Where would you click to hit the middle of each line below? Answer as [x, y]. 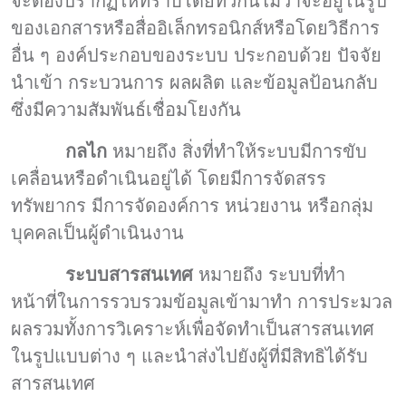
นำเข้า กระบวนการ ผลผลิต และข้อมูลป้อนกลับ [194, 82]
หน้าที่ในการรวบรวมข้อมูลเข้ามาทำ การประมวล [202, 301]
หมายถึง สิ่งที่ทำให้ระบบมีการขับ [240, 151]
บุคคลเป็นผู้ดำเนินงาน [97, 232]
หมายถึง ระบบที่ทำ [272, 274]
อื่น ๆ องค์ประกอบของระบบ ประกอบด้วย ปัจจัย [196, 55]
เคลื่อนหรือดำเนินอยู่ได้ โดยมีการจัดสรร [169, 178]
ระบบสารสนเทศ [132, 274]
